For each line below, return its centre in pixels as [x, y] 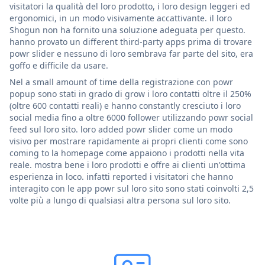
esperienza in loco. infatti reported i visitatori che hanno [121, 176]
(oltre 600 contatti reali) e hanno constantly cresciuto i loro [125, 105]
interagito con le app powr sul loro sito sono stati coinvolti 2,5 [132, 188]
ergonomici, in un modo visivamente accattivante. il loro [121, 18]
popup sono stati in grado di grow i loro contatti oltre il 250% [130, 93]
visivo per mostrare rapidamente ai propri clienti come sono [129, 141]
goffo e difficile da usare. [59, 65]
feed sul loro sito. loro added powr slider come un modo [121, 129]
